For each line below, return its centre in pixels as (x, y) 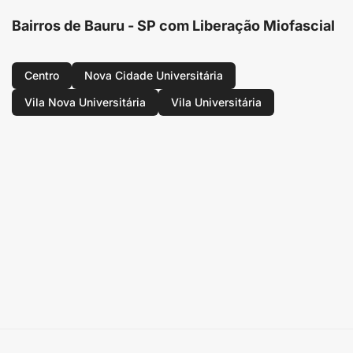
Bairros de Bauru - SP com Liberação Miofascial (173, 26)
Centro (42, 75)
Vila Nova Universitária (85, 102)
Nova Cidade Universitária (154, 75)
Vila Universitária (216, 102)
